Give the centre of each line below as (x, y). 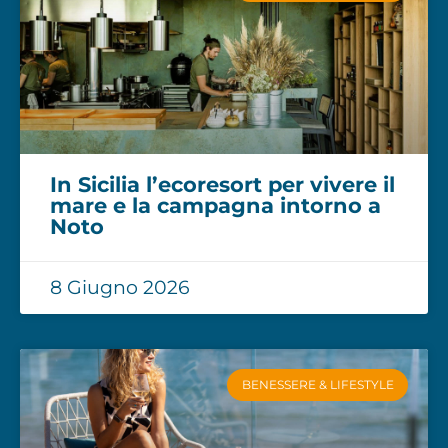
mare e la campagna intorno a (215, 205)
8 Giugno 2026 (120, 287)
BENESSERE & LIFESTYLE (317, 384)
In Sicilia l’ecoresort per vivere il (222, 184)
